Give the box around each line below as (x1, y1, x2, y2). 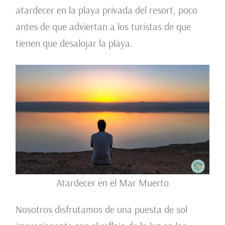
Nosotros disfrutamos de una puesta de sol (15, 202, 187, 215)
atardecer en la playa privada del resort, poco (15, 3, 197, 16)
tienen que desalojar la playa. (15, 36, 133, 49)
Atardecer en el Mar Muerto (56, 176, 169, 189)
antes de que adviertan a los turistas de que (15, 20, 191, 33)
